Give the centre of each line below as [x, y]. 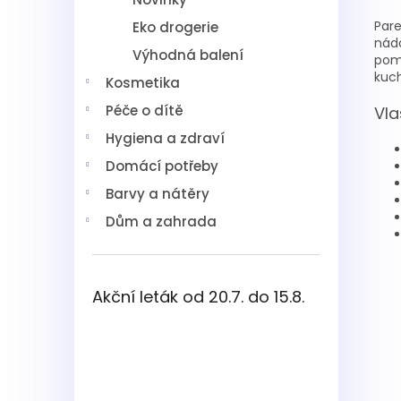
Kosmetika [143, 83]
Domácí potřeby [162, 166]
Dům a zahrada [161, 222]
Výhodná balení [188, 55]
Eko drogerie [175, 27]
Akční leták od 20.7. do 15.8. [198, 297]
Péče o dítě [145, 111]
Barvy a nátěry [158, 194]
